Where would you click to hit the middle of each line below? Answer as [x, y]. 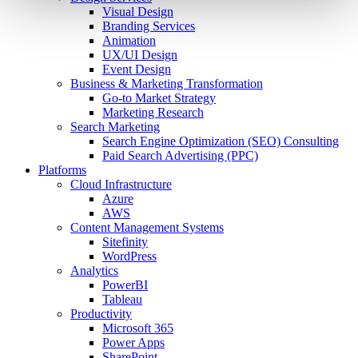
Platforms [62, 169]
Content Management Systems [147, 227]
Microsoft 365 [138, 328]
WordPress [129, 256]
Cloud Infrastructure [121, 184]
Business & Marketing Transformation [167, 83]
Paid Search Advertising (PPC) [180, 155]
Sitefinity [125, 241]
